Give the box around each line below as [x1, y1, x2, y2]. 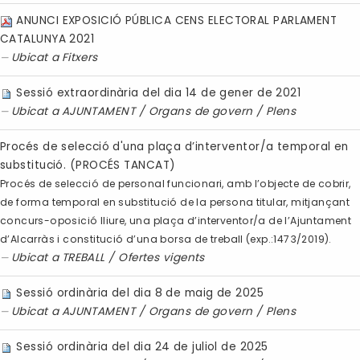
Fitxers [61, 50, 98, 66]
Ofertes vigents [118, 250, 205, 266]
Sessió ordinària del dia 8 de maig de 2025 [16, 285, 264, 301]
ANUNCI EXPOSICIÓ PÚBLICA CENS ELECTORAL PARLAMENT [16, 13, 337, 29]
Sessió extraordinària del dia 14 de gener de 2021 [16, 85, 301, 101]
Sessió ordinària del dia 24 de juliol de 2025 [16, 339, 268, 355]
